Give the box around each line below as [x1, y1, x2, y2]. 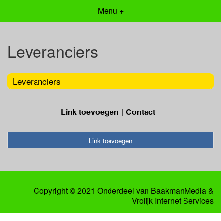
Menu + [97, 5, 124, 16]
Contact [126, 106, 155, 117]
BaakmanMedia [151, 185, 206, 197]
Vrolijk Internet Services [132, 195, 214, 207]
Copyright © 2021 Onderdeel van [34, 185, 151, 197]
